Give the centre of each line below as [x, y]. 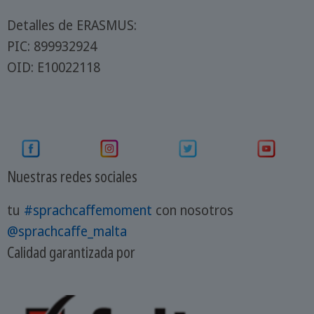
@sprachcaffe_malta [67, 231]
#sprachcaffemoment [88, 210]
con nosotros [192, 210]
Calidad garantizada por [71, 252]
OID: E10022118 [53, 67]
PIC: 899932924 [52, 46]
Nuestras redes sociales [72, 176]
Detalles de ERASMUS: [71, 25]
